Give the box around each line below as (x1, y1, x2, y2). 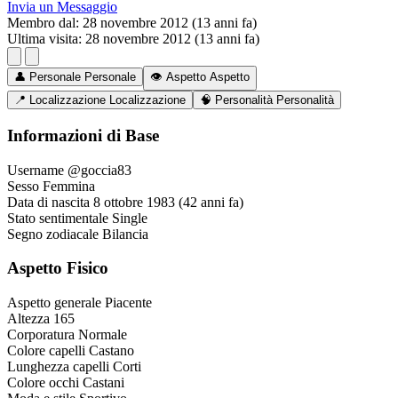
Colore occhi (7, 375, 79, 391)
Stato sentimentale (7, 210, 108, 226)
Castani (83, 375, 124, 391)
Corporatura (7, 327, 75, 343)
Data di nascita (7, 194, 90, 210)
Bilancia (102, 226, 148, 242)
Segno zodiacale (7, 226, 99, 242)
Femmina (43, 178, 95, 194)
